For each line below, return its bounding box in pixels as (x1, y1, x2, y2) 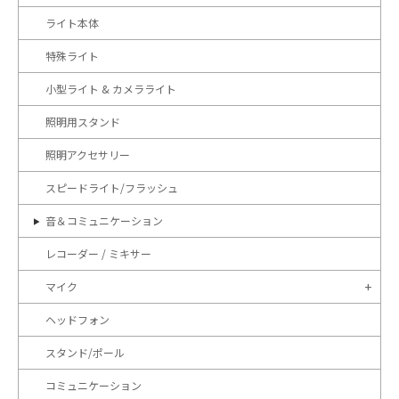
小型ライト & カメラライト (45, 81, 176, 96)
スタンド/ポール (45, 345, 125, 360)
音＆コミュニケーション (45, 213, 163, 228)
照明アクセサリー (45, 147, 130, 162)
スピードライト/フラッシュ (45, 180, 178, 195)
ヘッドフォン (45, 312, 110, 327)
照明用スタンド (45, 114, 120, 129)
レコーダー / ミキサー (45, 246, 151, 261)
